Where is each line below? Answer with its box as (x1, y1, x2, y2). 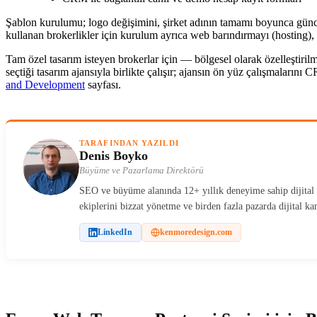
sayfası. (85, 79, 121, 91)
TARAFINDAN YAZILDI (79, 139, 179, 147)
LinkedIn (98, 227, 132, 237)
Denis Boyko (79, 149, 148, 163)
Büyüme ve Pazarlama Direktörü (79, 165, 204, 175)
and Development (6, 79, 85, 91)
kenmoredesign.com (160, 227, 232, 237)
